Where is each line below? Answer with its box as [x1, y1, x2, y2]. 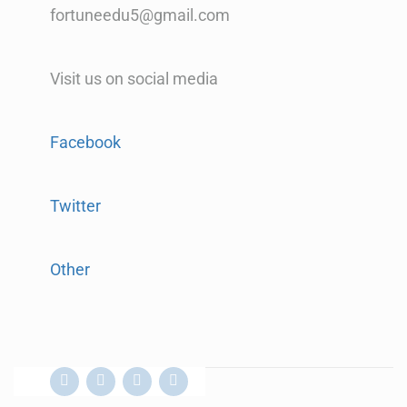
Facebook [50, 132, 121, 152]
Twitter [50, 195, 101, 215]
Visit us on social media [50, 68, 218, 88]
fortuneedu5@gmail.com [50, 5, 230, 25]
